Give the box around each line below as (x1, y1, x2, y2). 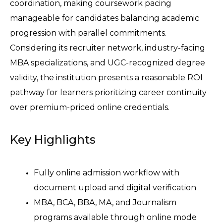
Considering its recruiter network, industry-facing (10, 43, 205, 53)
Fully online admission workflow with (34, 168, 179, 177)
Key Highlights (10, 132, 96, 147)
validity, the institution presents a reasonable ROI (10, 73, 203, 82)
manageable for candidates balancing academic (10, 13, 199, 23)
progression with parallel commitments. (10, 28, 166, 38)
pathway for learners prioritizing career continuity (10, 88, 207, 97)
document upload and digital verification (34, 183, 198, 192)
